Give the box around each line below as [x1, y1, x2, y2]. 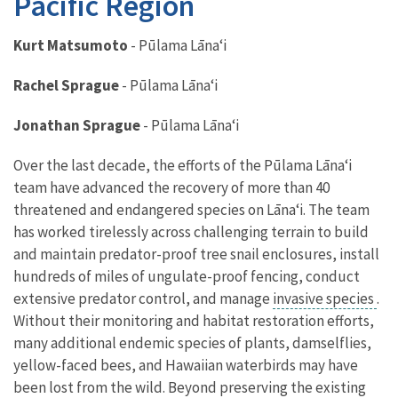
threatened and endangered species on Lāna [13, 199, 296, 219]
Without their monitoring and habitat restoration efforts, [13, 310, 374, 330]
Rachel [13, 75, 61, 95]
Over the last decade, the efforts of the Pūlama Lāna [13, 155, 345, 175]
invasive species [273, 288, 377, 308]
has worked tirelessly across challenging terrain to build [13, 221, 369, 242]
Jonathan [13, 115, 83, 135]
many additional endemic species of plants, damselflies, [13, 332, 371, 353]
